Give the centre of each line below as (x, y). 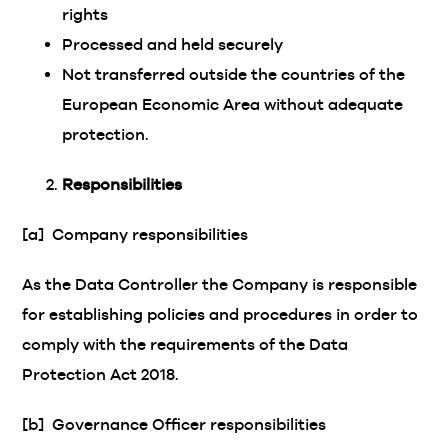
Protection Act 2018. (101, 374)
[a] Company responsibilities (135, 234)
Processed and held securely (173, 44)
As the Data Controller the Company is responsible (220, 284)
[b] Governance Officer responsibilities (174, 424)
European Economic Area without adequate (233, 104)
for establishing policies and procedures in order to (220, 314)
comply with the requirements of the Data (185, 344)
